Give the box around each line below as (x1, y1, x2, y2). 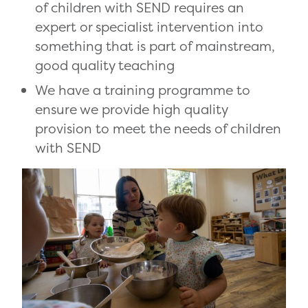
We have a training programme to (35, 80, 251, 99)
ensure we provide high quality (35, 100, 228, 118)
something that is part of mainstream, (35, 36, 276, 55)
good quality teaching (35, 56, 175, 74)
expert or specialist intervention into (35, 17, 264, 36)
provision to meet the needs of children (35, 119, 282, 137)
